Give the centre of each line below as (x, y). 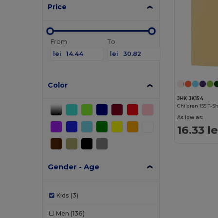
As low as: (191, 117)
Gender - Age (74, 167)
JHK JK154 (191, 98)
